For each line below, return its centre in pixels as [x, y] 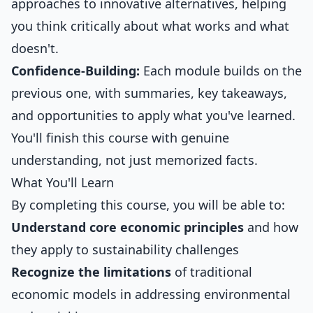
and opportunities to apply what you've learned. [153, 115]
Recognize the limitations [91, 272]
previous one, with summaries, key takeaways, [149, 93]
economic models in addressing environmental [151, 294]
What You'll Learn [63, 182]
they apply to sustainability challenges [125, 249]
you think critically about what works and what [150, 26]
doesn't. [35, 48]
